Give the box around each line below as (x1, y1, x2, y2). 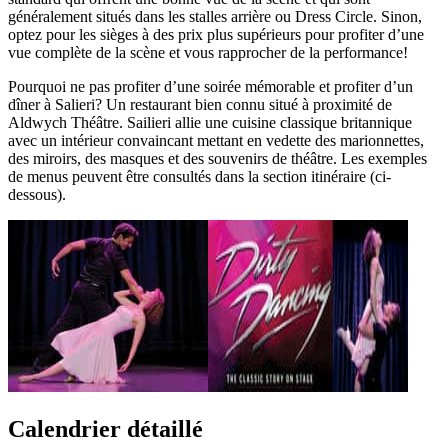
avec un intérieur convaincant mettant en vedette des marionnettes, (8, 132, 424, 150)
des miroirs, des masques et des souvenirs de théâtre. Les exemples (8, 150, 427, 168)
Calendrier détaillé (8, 416, 203, 443)
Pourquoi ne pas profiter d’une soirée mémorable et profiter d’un (8, 78, 413, 96)
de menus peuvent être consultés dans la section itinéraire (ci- (8, 168, 391, 186)
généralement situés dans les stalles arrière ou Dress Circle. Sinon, (8, 8, 422, 26)
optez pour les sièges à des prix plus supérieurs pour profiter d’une (8, 26, 424, 44)
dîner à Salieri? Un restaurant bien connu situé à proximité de (8, 96, 392, 114)
